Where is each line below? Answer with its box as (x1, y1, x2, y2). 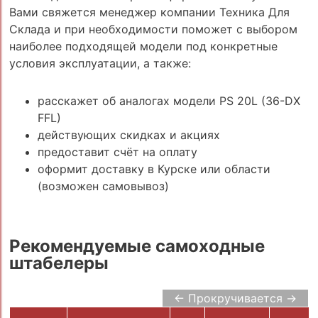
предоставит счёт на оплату (37, 144, 197, 159)
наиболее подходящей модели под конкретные (9, 39, 278, 54)
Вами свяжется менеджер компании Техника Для (9, 5, 290, 20)
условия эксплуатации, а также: (9, 56, 191, 71)
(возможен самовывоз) (37, 178, 169, 193)
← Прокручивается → (174, 291, 297, 306)
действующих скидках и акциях (37, 127, 220, 142)
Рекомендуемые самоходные (9, 236, 265, 257)
